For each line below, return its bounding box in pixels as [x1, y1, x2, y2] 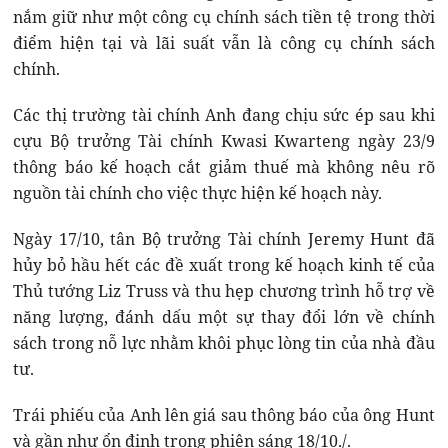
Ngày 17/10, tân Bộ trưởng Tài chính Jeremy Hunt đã [13, 227, 435, 250]
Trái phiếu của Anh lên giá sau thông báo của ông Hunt [13, 403, 435, 426]
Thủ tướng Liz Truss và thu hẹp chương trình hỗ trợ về [13, 279, 435, 302]
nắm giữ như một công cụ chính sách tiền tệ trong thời [13, 5, 435, 28]
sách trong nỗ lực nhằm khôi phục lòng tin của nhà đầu [13, 331, 435, 354]
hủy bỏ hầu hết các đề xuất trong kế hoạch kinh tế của [13, 253, 435, 276]
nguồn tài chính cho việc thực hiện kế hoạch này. [13, 181, 383, 204]
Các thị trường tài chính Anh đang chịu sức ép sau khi [13, 103, 435, 126]
